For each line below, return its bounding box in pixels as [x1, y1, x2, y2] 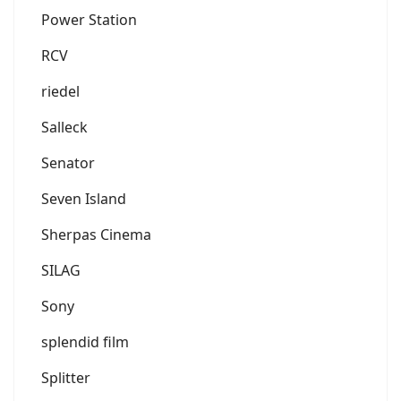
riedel [41, 81, 80, 101]
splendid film [41, 331, 129, 352]
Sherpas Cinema [41, 224, 151, 244]
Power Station [41, 9, 137, 30]
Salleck [41, 116, 88, 137]
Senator [41, 152, 95, 173]
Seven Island [41, 188, 126, 209]
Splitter [41, 367, 90, 388]
